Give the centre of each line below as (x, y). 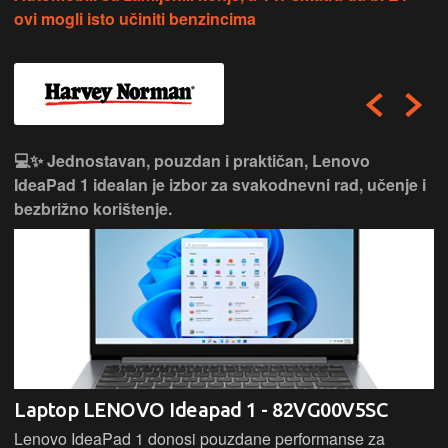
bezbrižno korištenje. (93, 208)
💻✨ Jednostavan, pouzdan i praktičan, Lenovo (192, 160)
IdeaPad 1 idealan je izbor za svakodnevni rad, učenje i (220, 184)
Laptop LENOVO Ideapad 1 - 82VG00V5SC (200, 409)
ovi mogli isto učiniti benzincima (135, 18)
